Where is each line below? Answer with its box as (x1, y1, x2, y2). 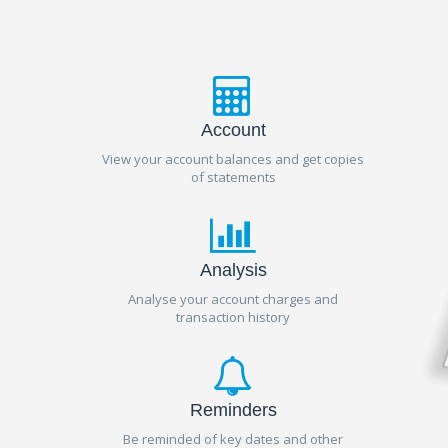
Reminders (189, 400, 277, 420)
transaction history (176, 308, 291, 326)
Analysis (199, 260, 267, 280)
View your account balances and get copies (102, 150, 365, 168)
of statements (190, 168, 276, 186)
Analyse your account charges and (128, 290, 339, 308)
